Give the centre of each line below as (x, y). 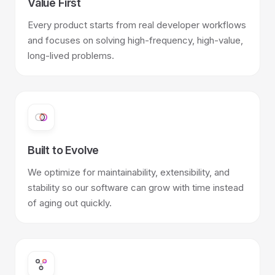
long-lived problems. (71, 56)
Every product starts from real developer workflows (137, 25)
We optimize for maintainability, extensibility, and (129, 172)
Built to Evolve (64, 150)
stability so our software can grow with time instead (136, 188)
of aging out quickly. (70, 203)
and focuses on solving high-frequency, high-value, (135, 40)
